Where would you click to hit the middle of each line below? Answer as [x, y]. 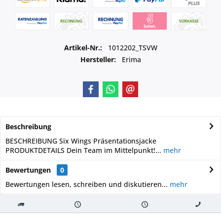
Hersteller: [98, 59]
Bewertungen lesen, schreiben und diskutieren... [87, 184]
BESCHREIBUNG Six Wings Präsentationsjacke [81, 141]
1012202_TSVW [132, 47]
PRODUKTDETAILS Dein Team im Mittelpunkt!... [83, 150]
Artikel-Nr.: [84, 47]
